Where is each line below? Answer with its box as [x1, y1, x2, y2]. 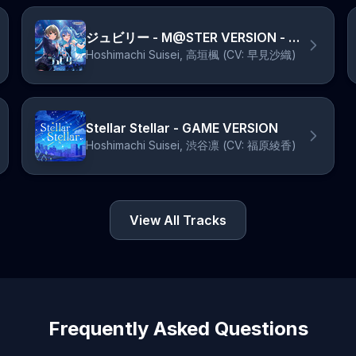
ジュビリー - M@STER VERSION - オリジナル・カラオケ [288, 29, 300, 45]
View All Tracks [130, 212, 226, 228]
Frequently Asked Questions [48, 317, 308, 340]
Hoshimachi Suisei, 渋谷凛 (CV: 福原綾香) [85, 138, 296, 152]
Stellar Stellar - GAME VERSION [85, 120, 278, 136]
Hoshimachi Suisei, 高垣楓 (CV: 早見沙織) [85, 48, 296, 61]
